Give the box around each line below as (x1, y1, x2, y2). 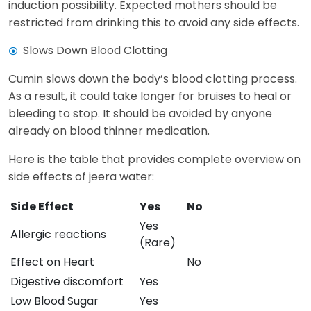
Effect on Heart (10, 253, 94, 270)
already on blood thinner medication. (8, 122, 210, 139)
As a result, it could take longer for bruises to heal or (8, 87, 292, 104)
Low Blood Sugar (10, 292, 99, 309)
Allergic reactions (10, 226, 106, 242)
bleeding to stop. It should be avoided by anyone (8, 105, 272, 121)
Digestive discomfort (10, 273, 124, 289)
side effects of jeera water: (8, 168, 157, 185)
